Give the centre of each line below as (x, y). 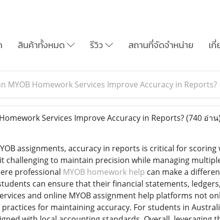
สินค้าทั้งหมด (42, 45)
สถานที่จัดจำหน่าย (161, 45)
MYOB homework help (104, 172)
